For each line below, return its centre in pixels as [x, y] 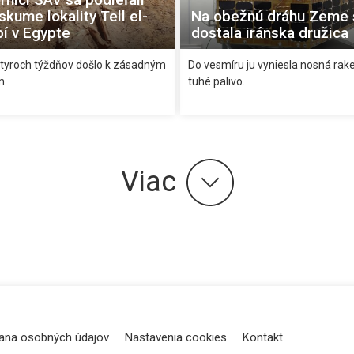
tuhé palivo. [216, 81]
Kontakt [263, 337]
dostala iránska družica [269, 32]
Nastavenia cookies [176, 337]
